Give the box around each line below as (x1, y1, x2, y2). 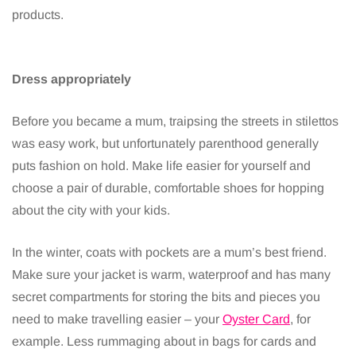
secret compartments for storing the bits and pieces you (12, 290, 320, 304)
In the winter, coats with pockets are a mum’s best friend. (12, 246, 327, 260)
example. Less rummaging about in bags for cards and (12, 335, 316, 349)
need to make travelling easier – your (12, 312, 222, 327)
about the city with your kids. (12, 203, 170, 218)
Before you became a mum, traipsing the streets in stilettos (12, 114, 339, 129)
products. (12, 8, 64, 22)
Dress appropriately (12, 72, 131, 87)
